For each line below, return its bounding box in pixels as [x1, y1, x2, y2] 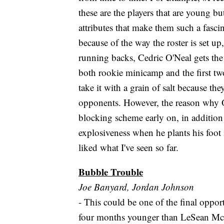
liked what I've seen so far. [78, 141, 178, 154]
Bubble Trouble [78, 165, 143, 179]
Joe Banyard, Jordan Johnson [78, 180, 194, 193]
